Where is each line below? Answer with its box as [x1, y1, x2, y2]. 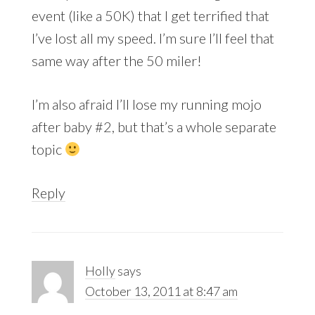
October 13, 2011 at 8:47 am [84, 283, 238, 299]
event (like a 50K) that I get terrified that [31, 6, 269, 24]
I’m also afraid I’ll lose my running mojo [31, 95, 262, 112]
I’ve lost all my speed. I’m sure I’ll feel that [31, 29, 274, 46]
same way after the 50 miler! [31, 51, 202, 69]
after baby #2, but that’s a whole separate [31, 117, 276, 135]
